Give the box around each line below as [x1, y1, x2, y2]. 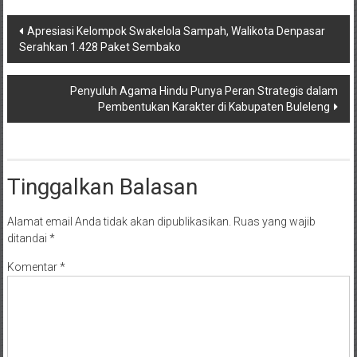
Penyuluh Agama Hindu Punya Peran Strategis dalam [70, 84, 339, 97]
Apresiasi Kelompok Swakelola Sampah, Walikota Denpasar [26, 24, 325, 37]
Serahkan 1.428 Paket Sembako [18, 40, 181, 53]
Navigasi [6, 14, 89, 41]
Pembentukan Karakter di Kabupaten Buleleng [98, 100, 331, 113]
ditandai [6, 231, 49, 245]
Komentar [6, 260, 60, 273]
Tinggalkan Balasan [6, 173, 198, 200]
